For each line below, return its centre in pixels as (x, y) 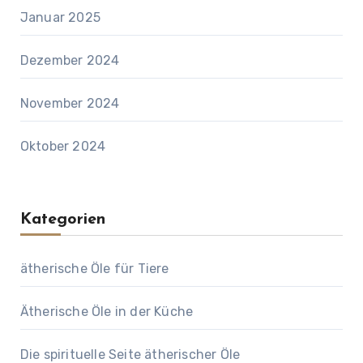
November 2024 (70, 104)
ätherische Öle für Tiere (94, 269)
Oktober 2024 (63, 147)
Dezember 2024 (70, 61)
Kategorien (62, 220)
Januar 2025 (60, 18)
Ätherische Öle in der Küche (107, 312)
